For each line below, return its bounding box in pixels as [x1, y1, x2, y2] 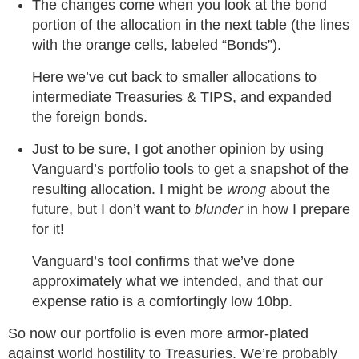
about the [266, 181, 330, 197]
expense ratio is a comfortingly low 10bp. [32, 293, 292, 309]
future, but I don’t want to [32, 201, 195, 217]
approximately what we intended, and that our [32, 273, 323, 289]
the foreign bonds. [32, 109, 147, 125]
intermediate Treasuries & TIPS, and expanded [32, 89, 332, 105]
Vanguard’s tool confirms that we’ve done [32, 253, 295, 269]
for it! [32, 221, 64, 237]
